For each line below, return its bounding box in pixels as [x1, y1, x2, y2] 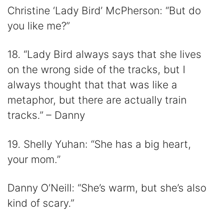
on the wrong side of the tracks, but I [7, 63, 185, 76]
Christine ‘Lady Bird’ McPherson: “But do [7, 4, 201, 17]
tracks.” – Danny [7, 109, 85, 122]
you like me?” [7, 20, 70, 32]
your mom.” [7, 153, 60, 165]
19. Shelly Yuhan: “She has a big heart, [7, 137, 191, 150]
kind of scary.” [7, 197, 74, 210]
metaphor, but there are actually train [7, 94, 187, 107]
